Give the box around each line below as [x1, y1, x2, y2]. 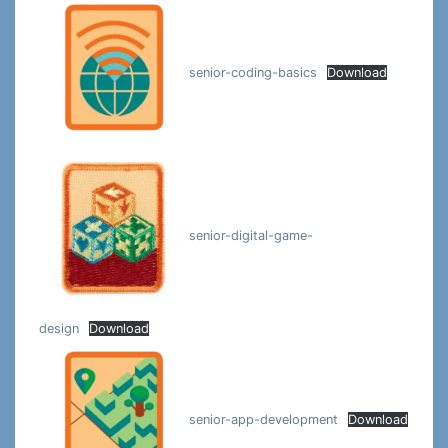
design [39, 320, 79, 336]
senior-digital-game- [189, 228, 313, 244]
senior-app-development [189, 411, 338, 427]
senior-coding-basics [189, 65, 317, 81]
